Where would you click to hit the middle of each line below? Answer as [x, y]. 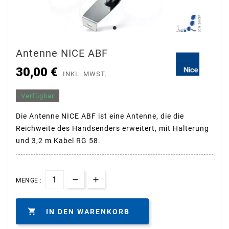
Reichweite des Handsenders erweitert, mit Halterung [112, 128]
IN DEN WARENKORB [88, 212]
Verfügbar [38, 96]
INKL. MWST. [85, 74]
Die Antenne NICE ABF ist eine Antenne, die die [100, 116]
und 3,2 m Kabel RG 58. [58, 140]
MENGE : [29, 180]
